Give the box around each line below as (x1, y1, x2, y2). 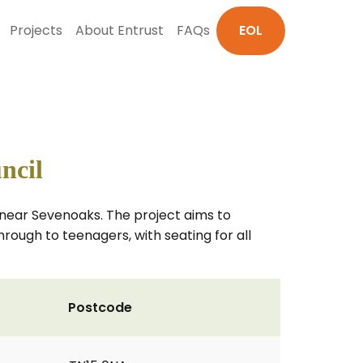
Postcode (68, 298, 132, 317)
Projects (10, 21, 62, 40)
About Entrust (75, 21, 164, 40)
